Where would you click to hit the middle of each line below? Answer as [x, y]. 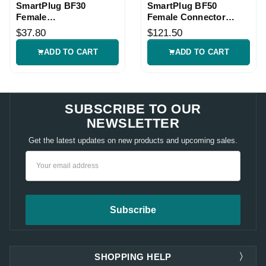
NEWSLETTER [133, 123]
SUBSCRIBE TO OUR [133, 109]
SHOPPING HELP [133, 256]
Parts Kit [166, 28]
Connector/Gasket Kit [62, 28]
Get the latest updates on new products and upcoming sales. [133, 140]
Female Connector [186, 17]
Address [43, 173]
